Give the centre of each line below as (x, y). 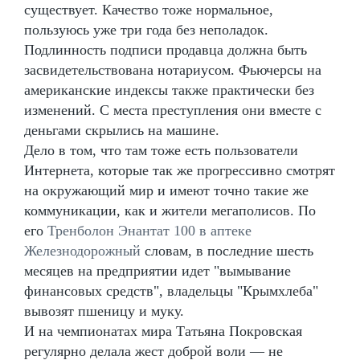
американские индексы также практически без (169, 90)
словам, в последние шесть (227, 250)
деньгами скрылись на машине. (122, 130)
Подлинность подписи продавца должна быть (166, 49)
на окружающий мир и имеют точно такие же (166, 190)
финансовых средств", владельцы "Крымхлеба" (171, 290)
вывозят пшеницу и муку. (104, 311)
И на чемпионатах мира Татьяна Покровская (163, 331)
